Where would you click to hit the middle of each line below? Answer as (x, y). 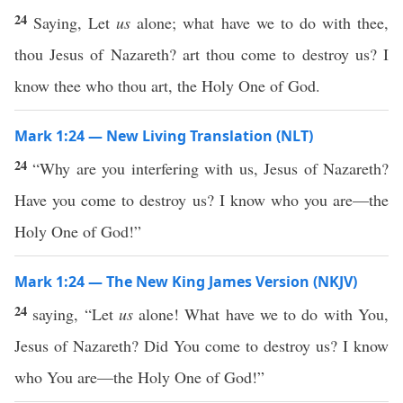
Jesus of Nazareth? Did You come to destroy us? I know (201, 345)
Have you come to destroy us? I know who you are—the (201, 200)
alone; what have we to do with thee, (260, 22)
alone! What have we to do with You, (261, 314)
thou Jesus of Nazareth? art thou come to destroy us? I (201, 54)
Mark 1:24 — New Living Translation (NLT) (164, 136)
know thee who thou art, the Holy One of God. (167, 85)
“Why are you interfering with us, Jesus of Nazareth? (211, 168)
